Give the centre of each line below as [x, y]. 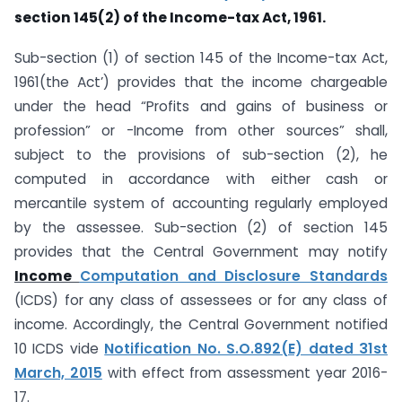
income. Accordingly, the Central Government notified [201, 325]
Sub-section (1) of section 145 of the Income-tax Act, [201, 58]
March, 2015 [58, 373]
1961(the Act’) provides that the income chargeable [201, 83]
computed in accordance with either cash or [201, 179]
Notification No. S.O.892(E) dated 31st [246, 349]
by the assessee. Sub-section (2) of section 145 [201, 228]
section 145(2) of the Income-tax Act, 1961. [170, 18]
